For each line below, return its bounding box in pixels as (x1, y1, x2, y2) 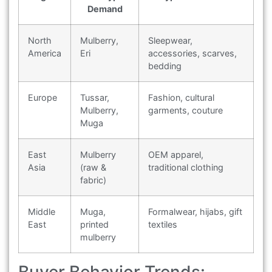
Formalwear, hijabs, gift (148, 206, 242, 217)
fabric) (80, 175, 106, 186)
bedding (148, 61, 182, 72)
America (28, 48, 61, 59)
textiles (148, 219, 177, 230)
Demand (87, 4, 123, 15)
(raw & (80, 162, 106, 173)
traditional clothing (148, 162, 223, 173)
